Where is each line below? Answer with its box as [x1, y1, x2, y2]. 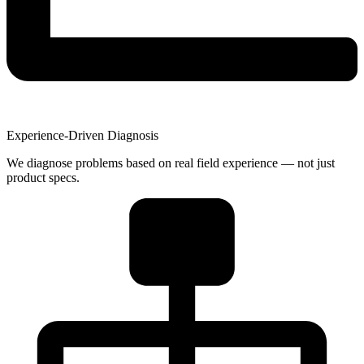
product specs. [6, 170, 80, 184]
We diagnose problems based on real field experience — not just [6, 155, 335, 170]
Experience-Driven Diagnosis [6, 128, 158, 142]
